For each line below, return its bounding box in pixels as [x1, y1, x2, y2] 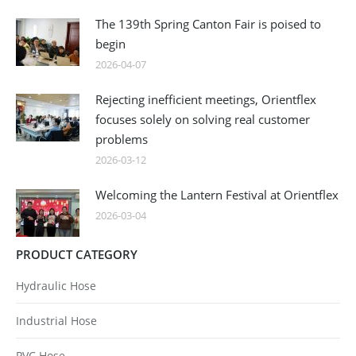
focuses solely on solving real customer [95, 111, 310, 128]
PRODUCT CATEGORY [16, 246, 137, 263]
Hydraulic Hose [16, 278, 96, 294]
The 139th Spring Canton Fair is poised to [95, 16, 321, 33]
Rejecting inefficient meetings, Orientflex [95, 91, 316, 108]
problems [95, 131, 148, 148]
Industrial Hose [16, 313, 97, 329]
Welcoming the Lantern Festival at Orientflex [95, 187, 339, 203]
